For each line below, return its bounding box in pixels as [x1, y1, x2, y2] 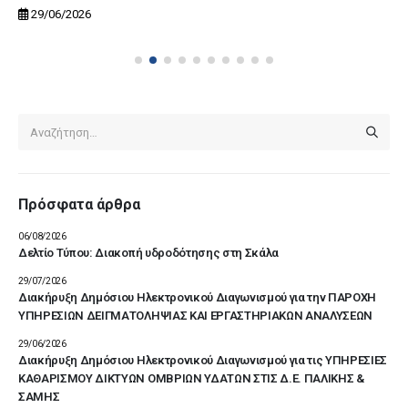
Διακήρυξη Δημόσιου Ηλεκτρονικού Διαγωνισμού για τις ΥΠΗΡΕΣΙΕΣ [18, 353, 388, 368]
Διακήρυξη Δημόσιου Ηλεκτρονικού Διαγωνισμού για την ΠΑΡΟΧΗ [18, 291, 377, 305]
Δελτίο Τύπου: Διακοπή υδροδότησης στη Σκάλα [18, 246, 280, 260]
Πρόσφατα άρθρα [18, 196, 140, 214]
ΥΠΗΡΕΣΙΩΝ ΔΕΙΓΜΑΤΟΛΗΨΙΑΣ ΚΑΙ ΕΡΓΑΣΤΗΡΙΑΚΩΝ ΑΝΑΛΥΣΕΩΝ [18, 309, 373, 323]
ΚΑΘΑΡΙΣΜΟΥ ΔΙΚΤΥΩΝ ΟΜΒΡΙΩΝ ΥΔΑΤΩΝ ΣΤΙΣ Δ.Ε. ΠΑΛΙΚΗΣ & [18, 372, 364, 386]
